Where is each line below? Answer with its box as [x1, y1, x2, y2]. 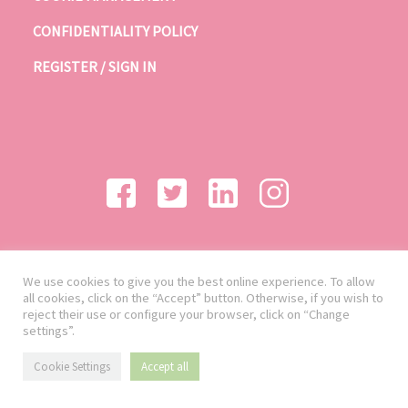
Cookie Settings [34, 359, 110, 374]
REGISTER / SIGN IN [33, 57, 157, 76]
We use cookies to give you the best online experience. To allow [23, 273, 375, 290]
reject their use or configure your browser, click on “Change [23, 306, 350, 322]
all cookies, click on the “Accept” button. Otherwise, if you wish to [23, 290, 383, 306]
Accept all [141, 359, 189, 374]
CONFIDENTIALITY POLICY [33, 22, 198, 40]
